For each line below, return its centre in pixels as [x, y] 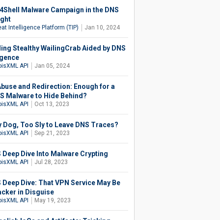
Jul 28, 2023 [51, 162]
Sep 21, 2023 [52, 133]
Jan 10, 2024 [102, 27]
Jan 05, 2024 [52, 66]
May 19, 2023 [52, 200]
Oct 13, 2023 [52, 104]
